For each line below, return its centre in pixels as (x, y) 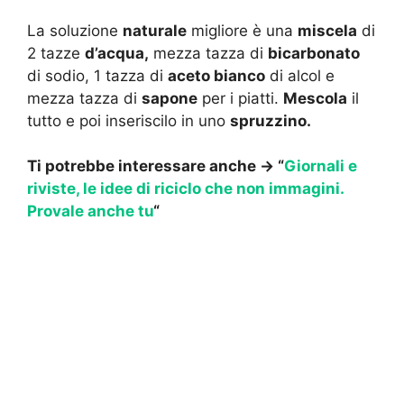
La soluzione (75, 30)
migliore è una (242, 30)
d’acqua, (117, 53)
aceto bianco (216, 75)
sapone (170, 98)
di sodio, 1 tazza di (97, 75)
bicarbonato (314, 53)
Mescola (315, 98)
